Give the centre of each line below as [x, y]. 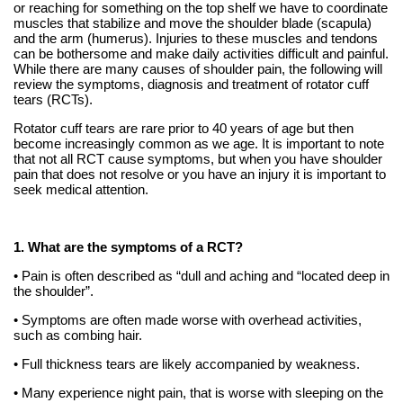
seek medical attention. [81, 190]
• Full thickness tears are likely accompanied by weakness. [186, 364]
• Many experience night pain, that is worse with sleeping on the [198, 393]
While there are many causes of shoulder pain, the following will [197, 69]
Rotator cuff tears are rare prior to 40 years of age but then [183, 129]
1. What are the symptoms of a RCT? [128, 247]
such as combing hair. [77, 336]
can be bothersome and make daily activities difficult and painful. [201, 54]
